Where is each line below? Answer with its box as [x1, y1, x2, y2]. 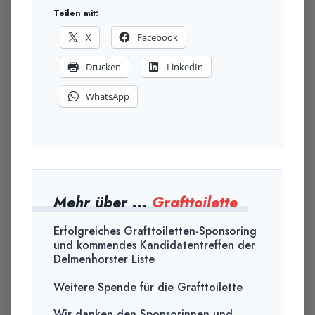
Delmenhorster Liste [53, 251, 155, 268]
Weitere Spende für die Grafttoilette [53, 279, 243, 296]
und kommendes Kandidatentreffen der [53, 237, 255, 254]
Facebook [137, 31, 178, 44]
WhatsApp [86, 90, 129, 103]
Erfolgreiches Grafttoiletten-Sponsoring [53, 223, 257, 240]
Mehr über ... [53, 191, 152, 214]
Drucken [86, 60, 121, 74]
